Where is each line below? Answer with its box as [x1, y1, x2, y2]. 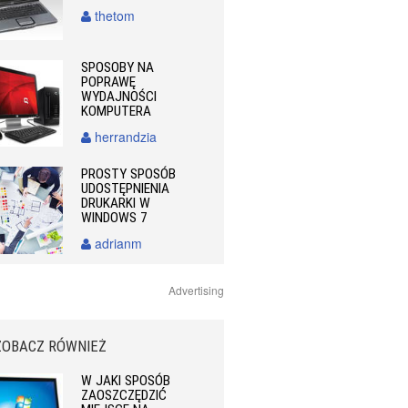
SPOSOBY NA [81, 59, 155, 76]
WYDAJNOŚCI [81, 88, 158, 106]
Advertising [168, 281, 224, 298]
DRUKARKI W [81, 195, 151, 212]
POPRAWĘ [81, 74, 137, 91]
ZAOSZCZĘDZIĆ [81, 386, 168, 403]
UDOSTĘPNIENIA [81, 180, 170, 198]
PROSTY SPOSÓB [81, 166, 177, 183]
